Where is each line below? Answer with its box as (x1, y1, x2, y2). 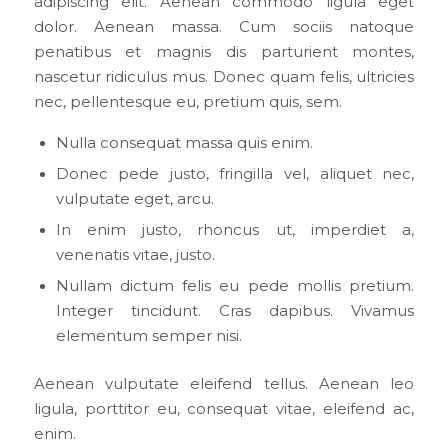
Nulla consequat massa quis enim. (55, 133, 313, 152)
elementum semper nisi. (55, 326, 242, 345)
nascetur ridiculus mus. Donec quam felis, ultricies (33, 67, 415, 86)
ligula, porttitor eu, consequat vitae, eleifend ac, (33, 399, 415, 418)
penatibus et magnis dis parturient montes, (33, 42, 415, 61)
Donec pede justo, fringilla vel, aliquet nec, (55, 164, 415, 183)
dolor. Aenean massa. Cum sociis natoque (33, 17, 415, 36)
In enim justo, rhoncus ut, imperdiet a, (55, 220, 415, 239)
